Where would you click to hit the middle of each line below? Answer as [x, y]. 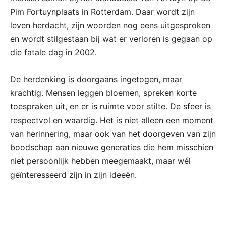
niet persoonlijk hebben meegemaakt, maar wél [100, 161]
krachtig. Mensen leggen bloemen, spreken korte [103, 93]
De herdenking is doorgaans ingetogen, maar [96, 79]
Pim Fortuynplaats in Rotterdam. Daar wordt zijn [102, 11]
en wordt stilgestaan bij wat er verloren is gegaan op [111, 39]
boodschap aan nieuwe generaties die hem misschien [112, 147]
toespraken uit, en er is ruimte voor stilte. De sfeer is [110, 106]
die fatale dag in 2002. [53, 52]
